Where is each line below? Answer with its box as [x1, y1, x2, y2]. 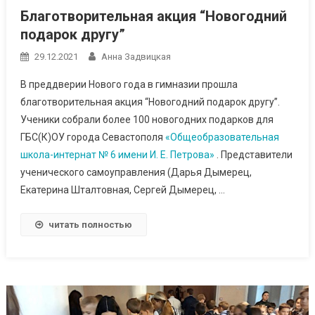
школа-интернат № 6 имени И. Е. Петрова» [20, 149, 217, 161]
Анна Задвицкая [101, 51, 171, 63]
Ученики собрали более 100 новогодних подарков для [20, 114, 274, 126]
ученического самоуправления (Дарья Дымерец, [20, 167, 252, 179]
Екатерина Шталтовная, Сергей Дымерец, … [20, 184, 225, 196]
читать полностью [48, 219, 132, 231]
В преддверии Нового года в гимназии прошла [20, 79, 238, 91]
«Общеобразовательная [165, 131, 279, 143]
